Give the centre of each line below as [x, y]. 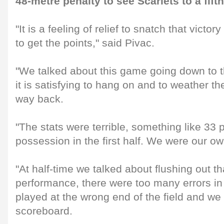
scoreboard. [44, 211]
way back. [39, 99]
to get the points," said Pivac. [85, 43]
